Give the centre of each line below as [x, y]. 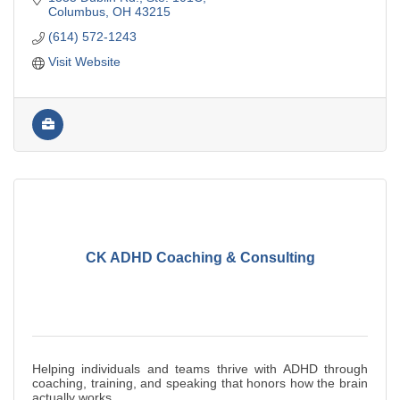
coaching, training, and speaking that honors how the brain [200, 383]
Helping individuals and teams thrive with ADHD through [200, 369]
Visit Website [84, 62]
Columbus [76, 12]
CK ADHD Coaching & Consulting [200, 257]
